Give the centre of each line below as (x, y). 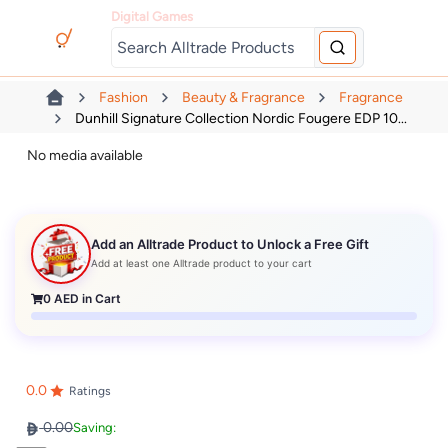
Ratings (89, 390)
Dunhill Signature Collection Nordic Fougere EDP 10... (241, 118)
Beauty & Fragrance (243, 98)
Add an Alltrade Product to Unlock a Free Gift (230, 243)
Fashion (123, 98)
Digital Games (152, 16)
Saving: (95, 428)
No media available (85, 156)
